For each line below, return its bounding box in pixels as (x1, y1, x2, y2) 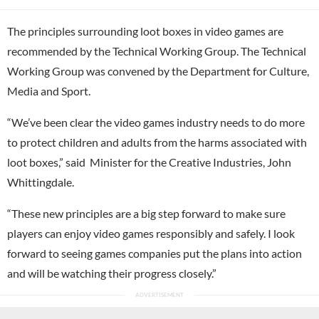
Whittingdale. (7, 174, 74, 189)
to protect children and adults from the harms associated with (7, 135, 307, 149)
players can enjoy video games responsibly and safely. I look (7, 226, 295, 240)
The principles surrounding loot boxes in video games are (7, 23, 283, 38)
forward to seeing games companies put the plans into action (7, 246, 302, 260)
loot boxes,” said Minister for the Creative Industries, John (7, 155, 291, 169)
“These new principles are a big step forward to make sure (7, 206, 286, 220)
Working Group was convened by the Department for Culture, (7, 63, 309, 78)
